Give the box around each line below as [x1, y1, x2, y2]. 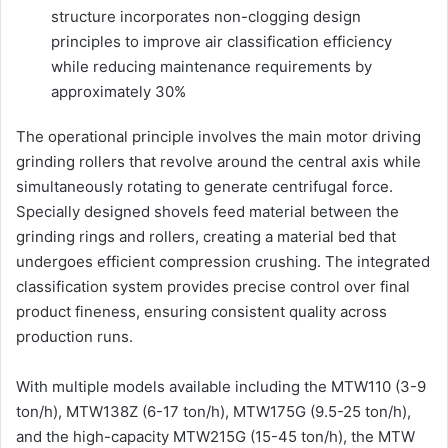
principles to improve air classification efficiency [51, 32, 392, 52]
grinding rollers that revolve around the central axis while [16, 152, 421, 172]
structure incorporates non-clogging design [51, 7, 361, 27]
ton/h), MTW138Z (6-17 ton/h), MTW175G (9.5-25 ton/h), [16, 402, 411, 422]
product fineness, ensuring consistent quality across [16, 302, 387, 322]
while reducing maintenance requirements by [51, 57, 372, 77]
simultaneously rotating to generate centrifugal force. [16, 177, 393, 197]
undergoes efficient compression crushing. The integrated [16, 252, 430, 272]
